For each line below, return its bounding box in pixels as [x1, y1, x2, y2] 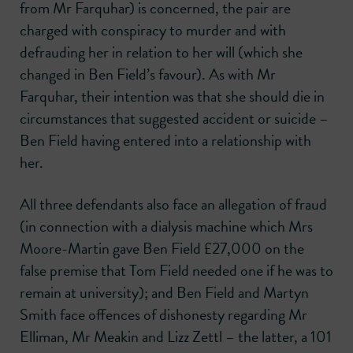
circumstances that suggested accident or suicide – [20, 106, 329, 131]
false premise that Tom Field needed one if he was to [20, 258, 333, 283]
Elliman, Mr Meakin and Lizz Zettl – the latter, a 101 [20, 325, 332, 349]
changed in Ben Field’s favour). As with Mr [20, 62, 276, 87]
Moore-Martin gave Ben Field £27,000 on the [20, 236, 304, 261]
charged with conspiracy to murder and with [20, 18, 286, 43]
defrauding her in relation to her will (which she [20, 40, 303, 65]
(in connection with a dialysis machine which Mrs [20, 214, 313, 239]
